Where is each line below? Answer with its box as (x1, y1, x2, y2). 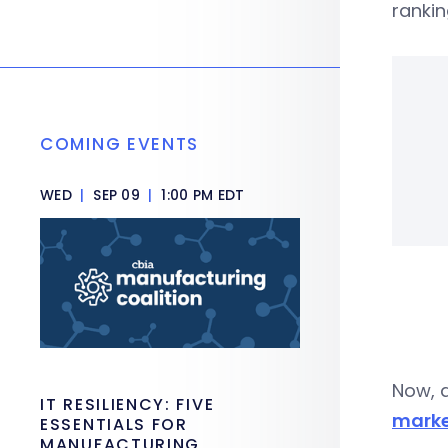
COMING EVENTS (40, 132, 200, 156)
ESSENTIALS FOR (40, 413, 188, 436)
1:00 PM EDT (157, 185, 245, 205)
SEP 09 (88, 185, 145, 205)
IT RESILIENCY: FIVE (40, 393, 215, 416)
